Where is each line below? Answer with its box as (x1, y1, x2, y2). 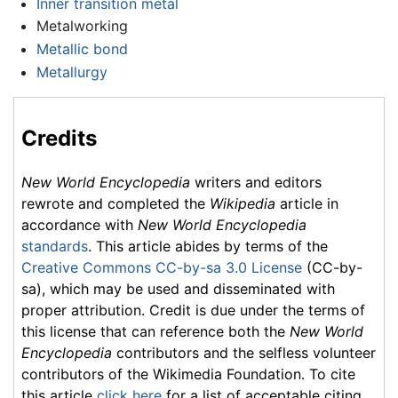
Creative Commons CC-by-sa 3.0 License (21, 259, 302, 277)
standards (21, 237, 88, 256)
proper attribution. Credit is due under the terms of (21, 301, 365, 320)
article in (275, 195, 338, 213)
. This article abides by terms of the (88, 237, 328, 256)
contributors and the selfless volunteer (112, 344, 376, 362)
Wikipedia (210, 195, 275, 213)
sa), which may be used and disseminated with (21, 280, 335, 298)
